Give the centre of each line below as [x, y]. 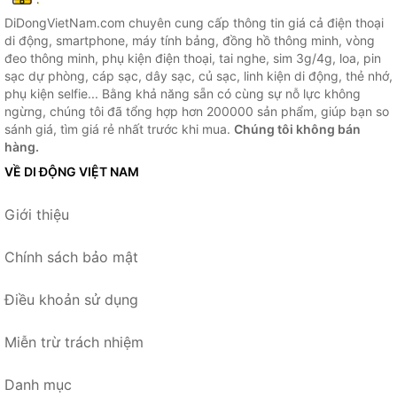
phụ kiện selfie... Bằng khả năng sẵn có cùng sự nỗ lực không [183, 94]
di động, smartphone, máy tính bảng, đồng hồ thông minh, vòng [190, 41]
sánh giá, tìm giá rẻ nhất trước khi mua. [119, 129]
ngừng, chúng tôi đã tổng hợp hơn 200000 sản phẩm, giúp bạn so [197, 112]
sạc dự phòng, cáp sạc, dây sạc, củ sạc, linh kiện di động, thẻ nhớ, [198, 76]
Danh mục [38, 385]
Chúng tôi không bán [297, 129]
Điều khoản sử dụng [71, 300]
